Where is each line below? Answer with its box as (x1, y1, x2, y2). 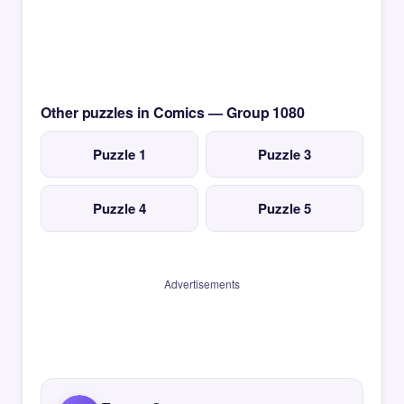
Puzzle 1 (93, 144, 146, 164)
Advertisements (164, 276, 240, 291)
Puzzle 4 (93, 198, 146, 218)
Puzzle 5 (258, 198, 311, 218)
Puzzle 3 (258, 144, 311, 164)
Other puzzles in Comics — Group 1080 (41, 102, 306, 123)
